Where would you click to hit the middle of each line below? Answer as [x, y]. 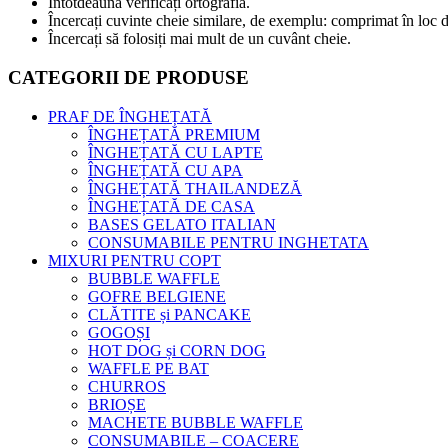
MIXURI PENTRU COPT [134, 260]
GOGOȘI [119, 332]
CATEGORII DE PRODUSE [128, 77]
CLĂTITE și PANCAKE [169, 314]
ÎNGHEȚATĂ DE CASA [171, 206]
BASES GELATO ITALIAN [182, 224]
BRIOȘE [117, 404]
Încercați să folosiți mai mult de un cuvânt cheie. [199, 39]
